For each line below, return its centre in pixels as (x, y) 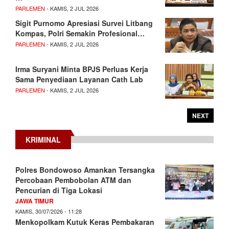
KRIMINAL (43, 140)
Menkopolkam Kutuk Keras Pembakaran (85, 222)
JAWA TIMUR (35, 201)
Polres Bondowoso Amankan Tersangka (85, 170)
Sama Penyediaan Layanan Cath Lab (79, 79)
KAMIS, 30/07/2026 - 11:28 (49, 211)
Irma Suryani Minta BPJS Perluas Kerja (82, 69)
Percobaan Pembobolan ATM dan (73, 180)
